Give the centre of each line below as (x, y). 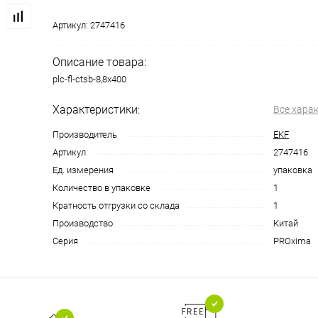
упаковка (293, 170)
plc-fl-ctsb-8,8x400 (89, 79)
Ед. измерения (83, 170)
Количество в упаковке (102, 188)
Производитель (85, 135)
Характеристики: (96, 110)
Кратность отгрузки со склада (116, 205)
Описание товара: (99, 62)
